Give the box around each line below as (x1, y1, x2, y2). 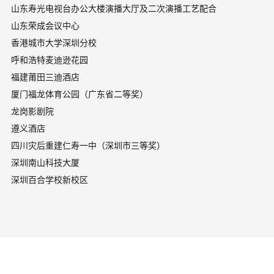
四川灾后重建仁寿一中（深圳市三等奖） (10, 141, 165, 150)
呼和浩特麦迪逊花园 (10, 55, 88, 65)
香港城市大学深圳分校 (10, 38, 97, 48)
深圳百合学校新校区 (10, 175, 88, 185)
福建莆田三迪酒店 (10, 72, 80, 82)
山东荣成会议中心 (10, 21, 80, 31)
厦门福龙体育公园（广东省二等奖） (10, 89, 148, 99)
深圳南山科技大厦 (10, 158, 80, 168)
